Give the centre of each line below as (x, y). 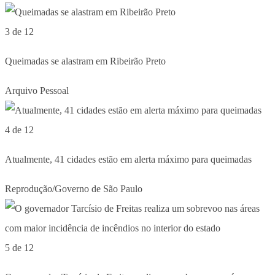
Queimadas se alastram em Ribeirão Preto (85, 61)
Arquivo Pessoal (37, 90)
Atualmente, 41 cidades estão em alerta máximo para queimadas (128, 159)
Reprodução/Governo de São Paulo (74, 188)
